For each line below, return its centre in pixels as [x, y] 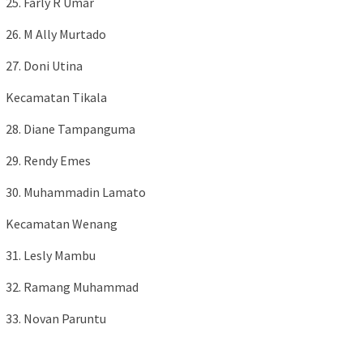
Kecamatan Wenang [62, 223]
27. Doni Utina [44, 65]
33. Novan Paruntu [56, 318]
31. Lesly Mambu [51, 255]
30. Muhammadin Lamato [76, 192]
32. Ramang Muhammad [72, 286]
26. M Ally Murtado [56, 34]
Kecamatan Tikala [56, 97]
